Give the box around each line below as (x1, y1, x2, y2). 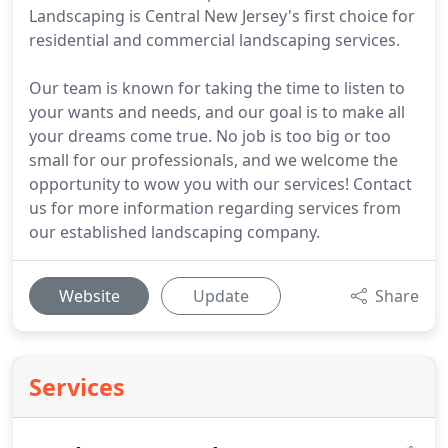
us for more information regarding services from (29, 197, 401, 219)
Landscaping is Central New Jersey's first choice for (29, 5, 415, 27)
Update (193, 285, 249, 307)
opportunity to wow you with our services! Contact (29, 173, 412, 195)
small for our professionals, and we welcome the (29, 149, 398, 171)
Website (58, 285, 120, 307)
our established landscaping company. (29, 221, 320, 243)
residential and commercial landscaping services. (29, 29, 400, 51)
